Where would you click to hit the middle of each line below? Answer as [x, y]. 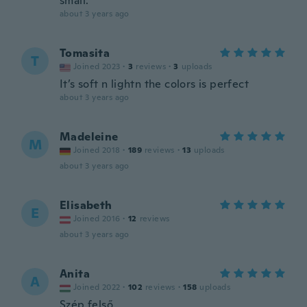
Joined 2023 [97, 66]
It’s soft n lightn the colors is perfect [154, 84]
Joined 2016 [97, 219]
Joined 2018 [97, 150]
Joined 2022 [97, 287]
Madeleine [89, 137]
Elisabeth [86, 205]
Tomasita [85, 53]
